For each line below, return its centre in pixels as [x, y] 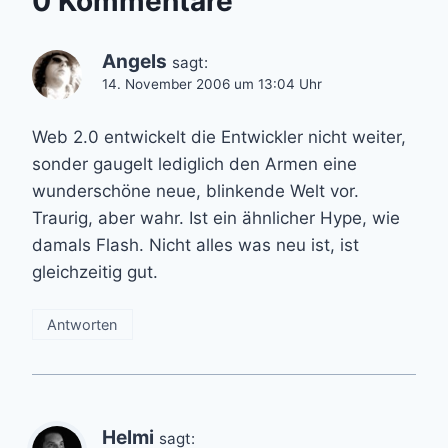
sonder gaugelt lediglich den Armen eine [194, 163]
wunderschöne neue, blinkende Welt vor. [195, 190]
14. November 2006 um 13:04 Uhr [212, 83]
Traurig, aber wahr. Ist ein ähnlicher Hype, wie [216, 217]
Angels [134, 61]
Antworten [82, 324]
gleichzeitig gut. [95, 271]
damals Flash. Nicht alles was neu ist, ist [195, 244]
